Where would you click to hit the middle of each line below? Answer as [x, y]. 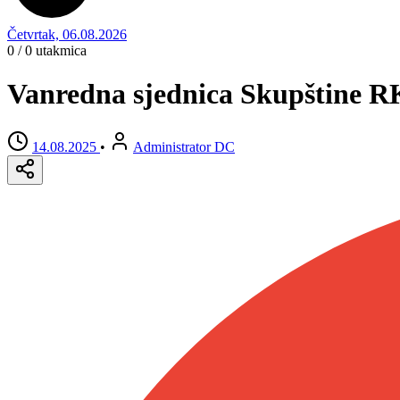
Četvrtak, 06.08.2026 [67, 34]
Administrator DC [184, 146]
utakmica [59, 50]
